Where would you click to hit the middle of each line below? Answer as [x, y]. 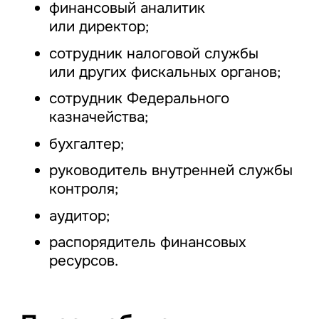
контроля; [83, 189]
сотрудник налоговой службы [153, 53]
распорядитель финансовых [147, 242]
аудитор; [79, 215]
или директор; [99, 27]
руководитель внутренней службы [171, 171]
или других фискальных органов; [164, 72]
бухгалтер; [86, 143]
